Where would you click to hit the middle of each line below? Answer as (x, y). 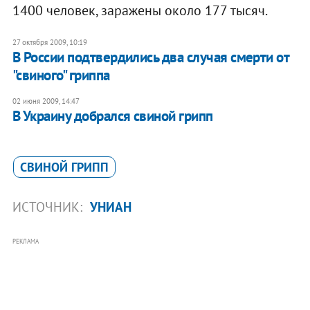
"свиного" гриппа (61, 75)
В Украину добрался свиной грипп (112, 116)
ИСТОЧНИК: (49, 207)
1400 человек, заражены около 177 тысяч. (140, 11)
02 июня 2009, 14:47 (46, 101)
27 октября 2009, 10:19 (49, 43)
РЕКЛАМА (25, 241)
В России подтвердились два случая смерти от (151, 57)
